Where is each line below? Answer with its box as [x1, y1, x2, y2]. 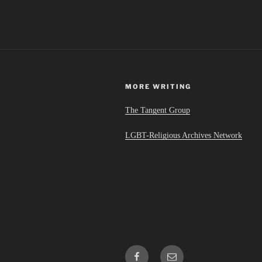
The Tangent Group [125, 106, 190, 115]
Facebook [132, 246, 168, 257]
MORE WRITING [125, 82, 191, 91]
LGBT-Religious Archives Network [125, 131, 242, 140]
